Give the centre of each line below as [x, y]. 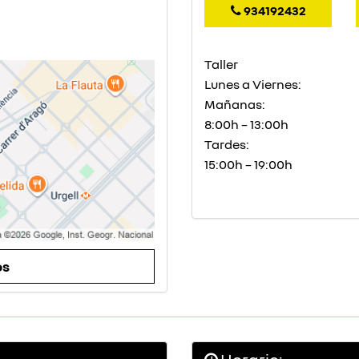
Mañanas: [235, 104]
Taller [221, 64]
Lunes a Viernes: [253, 84]
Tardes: [227, 144]
